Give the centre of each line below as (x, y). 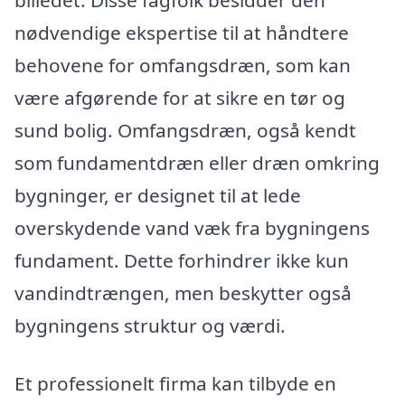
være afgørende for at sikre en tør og (180, 97)
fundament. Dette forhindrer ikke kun (182, 260)
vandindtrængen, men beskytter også (183, 292)
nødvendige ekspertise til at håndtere (182, 32)
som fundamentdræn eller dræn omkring (197, 162)
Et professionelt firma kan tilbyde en (175, 383)
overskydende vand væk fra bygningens (192, 227)
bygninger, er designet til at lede (158, 195)
